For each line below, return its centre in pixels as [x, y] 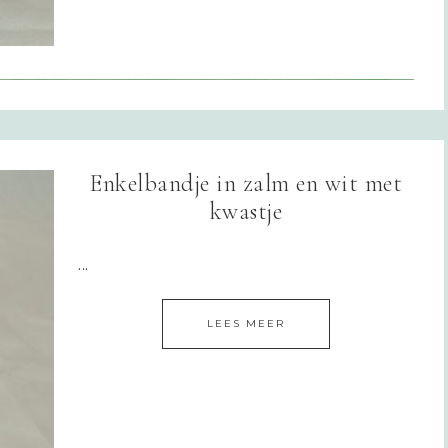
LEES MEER [246, 323]
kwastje [246, 211]
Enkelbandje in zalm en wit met [246, 183]
